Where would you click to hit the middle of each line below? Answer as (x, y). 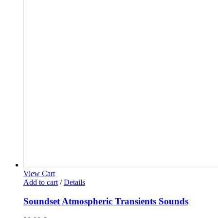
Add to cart (41, 182)
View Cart (39, 174)
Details (74, 182)
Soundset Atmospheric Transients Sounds (106, 201)
